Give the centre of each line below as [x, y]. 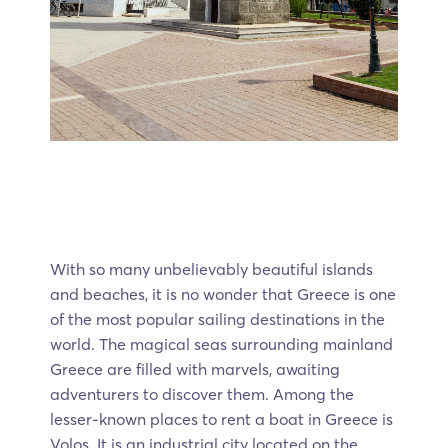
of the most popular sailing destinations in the [217, 318]
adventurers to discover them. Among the [202, 393]
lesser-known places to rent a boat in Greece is [221, 418]
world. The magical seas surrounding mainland [221, 343]
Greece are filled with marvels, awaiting [195, 368]
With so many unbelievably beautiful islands [211, 268]
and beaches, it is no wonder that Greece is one [223, 293]
